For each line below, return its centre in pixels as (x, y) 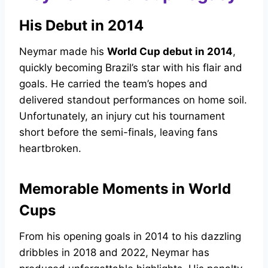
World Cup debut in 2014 (170, 52)
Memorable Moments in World (125, 189)
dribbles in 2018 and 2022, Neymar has (114, 253)
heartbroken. (50, 149)
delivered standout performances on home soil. (133, 100)
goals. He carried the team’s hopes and (113, 84)
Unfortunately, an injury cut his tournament (122, 116)
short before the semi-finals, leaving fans (118, 133)
